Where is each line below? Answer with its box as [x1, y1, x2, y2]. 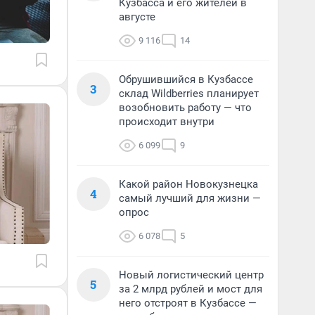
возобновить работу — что [119, 101, 252, 114]
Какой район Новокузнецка [119, 178, 258, 191]
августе [119, 11, 155, 23]
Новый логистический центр [119, 269, 264, 281]
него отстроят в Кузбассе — [119, 297, 257, 309]
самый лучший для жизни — [119, 192, 261, 205]
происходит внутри [119, 115, 214, 128]
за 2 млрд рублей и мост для [119, 283, 262, 295]
